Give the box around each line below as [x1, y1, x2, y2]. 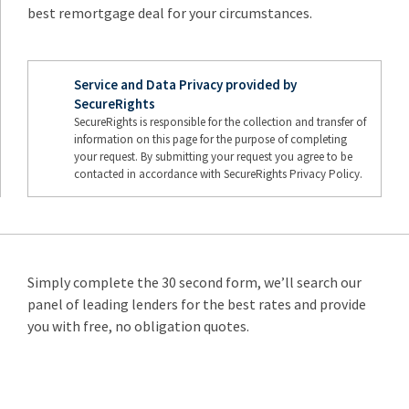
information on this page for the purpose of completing [74, 131, 347, 147]
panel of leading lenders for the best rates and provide [27, 295, 366, 313]
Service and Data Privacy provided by [74, 76, 297, 93]
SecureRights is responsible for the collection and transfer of [74, 114, 366, 130]
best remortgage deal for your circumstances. [27, 4, 312, 22]
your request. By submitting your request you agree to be [74, 149, 352, 164]
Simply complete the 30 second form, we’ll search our [27, 273, 362, 291]
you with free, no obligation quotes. [27, 317, 249, 335]
